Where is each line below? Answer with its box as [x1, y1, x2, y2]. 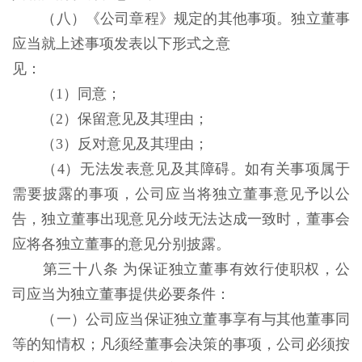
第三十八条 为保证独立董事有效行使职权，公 [42, 261, 351, 277]
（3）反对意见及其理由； [41, 136, 213, 152]
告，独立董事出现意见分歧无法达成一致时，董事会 [12, 211, 350, 227]
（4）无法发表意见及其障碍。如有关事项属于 [42, 161, 351, 177]
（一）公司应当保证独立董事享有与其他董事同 [41, 311, 351, 327]
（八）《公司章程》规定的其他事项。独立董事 [41, 11, 351, 27]
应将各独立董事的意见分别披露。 [12, 236, 234, 252]
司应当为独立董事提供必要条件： [12, 286, 234, 302]
